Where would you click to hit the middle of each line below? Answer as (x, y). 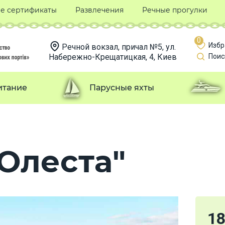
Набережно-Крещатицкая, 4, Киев (113, 57)
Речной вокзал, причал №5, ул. (119, 47)
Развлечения (99, 10)
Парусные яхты (122, 87)
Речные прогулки (175, 10)
